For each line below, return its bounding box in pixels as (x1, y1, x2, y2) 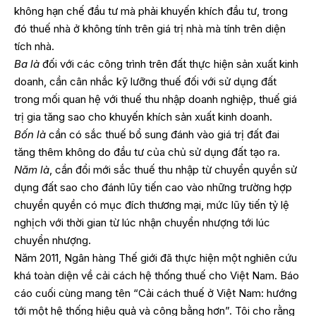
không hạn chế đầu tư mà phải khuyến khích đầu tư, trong (14, 4, 288, 18)
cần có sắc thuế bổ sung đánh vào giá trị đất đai (46, 127, 279, 141)
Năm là (14, 162, 49, 176)
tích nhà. (14, 39, 54, 53)
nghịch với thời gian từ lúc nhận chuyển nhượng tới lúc (14, 215, 270, 229)
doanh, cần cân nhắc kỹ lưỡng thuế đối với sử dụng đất (14, 74, 276, 88)
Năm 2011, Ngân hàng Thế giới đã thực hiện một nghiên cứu (14, 250, 297, 265)
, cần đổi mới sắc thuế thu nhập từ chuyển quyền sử (49, 162, 297, 176)
